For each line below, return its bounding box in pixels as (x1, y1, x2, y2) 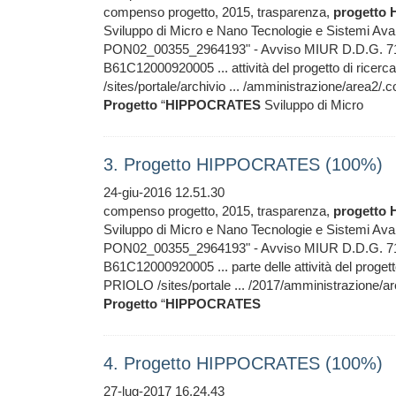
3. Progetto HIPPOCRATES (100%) (103, 155, 383, 174)
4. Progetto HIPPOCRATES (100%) (103, 354, 383, 373)
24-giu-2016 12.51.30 (103, 185, 225, 200)
